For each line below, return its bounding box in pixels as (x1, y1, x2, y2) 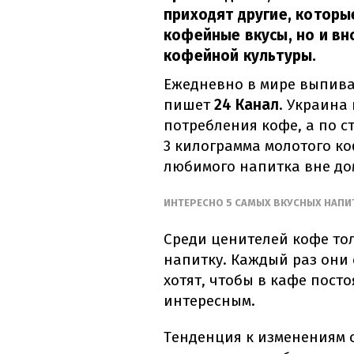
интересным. (164, 292, 255, 311)
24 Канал (214, 96, 279, 115)
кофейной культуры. (164, 47, 317, 66)
